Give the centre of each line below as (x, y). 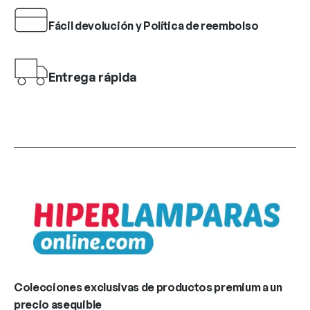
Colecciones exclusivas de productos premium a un (148, 287)
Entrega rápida (93, 77)
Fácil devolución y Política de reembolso (154, 25)
